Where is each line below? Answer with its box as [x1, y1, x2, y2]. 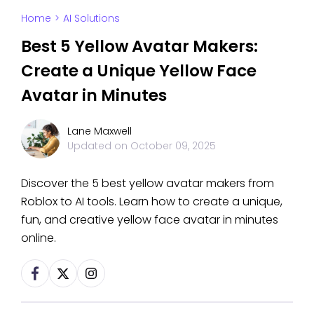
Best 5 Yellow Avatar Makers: [21, 34, 258, 57]
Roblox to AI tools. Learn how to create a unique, [21, 193, 282, 210]
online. [21, 229, 56, 246]
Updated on [67, 138, 130, 153]
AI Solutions [63, 11, 120, 25]
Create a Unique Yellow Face [21, 59, 257, 82]
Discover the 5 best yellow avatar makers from [21, 175, 274, 191]
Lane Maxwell [67, 123, 132, 138]
